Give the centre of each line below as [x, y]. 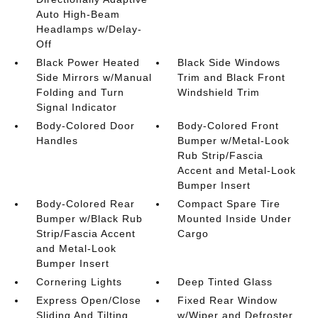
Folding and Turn [80, 92]
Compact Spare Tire [229, 204]
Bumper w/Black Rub [89, 219]
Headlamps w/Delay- [89, 29]
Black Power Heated [88, 62]
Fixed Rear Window [228, 300]
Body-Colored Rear [85, 204]
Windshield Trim [219, 92]
